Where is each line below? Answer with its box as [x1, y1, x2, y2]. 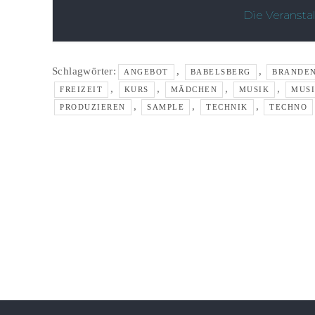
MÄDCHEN [170, 85, 218, 94]
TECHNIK [206, 103, 248, 112]
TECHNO [269, 103, 308, 112]
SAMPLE [147, 103, 185, 112]
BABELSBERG [190, 67, 251, 77]
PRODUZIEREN [60, 103, 126, 112]
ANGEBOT [124, 67, 169, 77]
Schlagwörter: [52, 65, 117, 77]
